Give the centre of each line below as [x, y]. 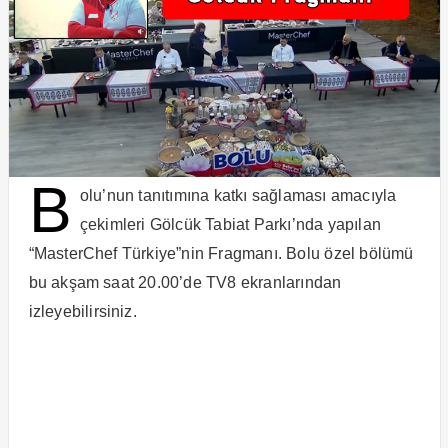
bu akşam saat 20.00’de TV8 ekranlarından [185, 282]
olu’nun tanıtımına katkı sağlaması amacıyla [238, 195]
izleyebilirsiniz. [82, 311]
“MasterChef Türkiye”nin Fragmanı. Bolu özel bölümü [221, 253]
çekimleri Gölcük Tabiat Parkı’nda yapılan [230, 224]
